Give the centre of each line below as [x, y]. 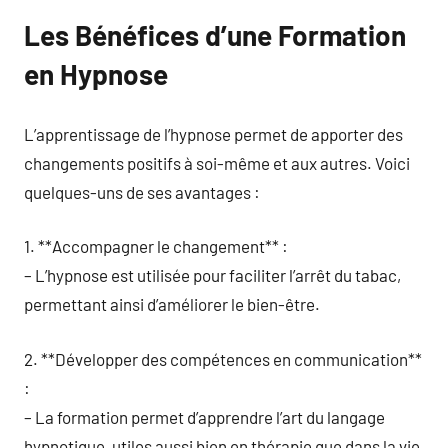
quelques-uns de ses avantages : [142, 191]
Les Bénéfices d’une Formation [215, 35]
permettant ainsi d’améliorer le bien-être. [172, 304]
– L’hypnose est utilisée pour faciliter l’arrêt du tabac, [212, 275]
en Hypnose [96, 74]
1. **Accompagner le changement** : [156, 246]
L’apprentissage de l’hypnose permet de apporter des [213, 133]
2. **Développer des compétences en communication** [223, 358]
